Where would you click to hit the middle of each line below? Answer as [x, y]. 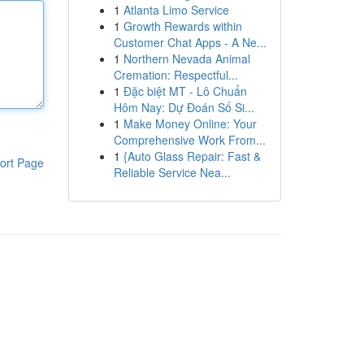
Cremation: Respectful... [175, 75]
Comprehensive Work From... [189, 140]
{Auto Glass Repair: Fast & [192, 156]
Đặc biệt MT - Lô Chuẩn [185, 91]
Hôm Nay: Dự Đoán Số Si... [184, 107]
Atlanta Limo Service [176, 10]
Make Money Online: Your [190, 123]
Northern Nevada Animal [186, 58]
